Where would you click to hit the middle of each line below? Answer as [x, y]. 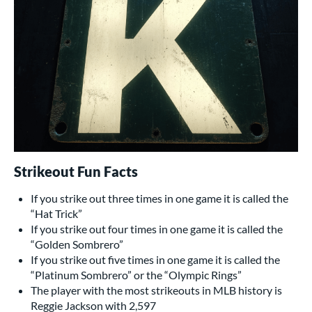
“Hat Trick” [56, 213]
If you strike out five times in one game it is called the [155, 259]
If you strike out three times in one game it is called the [159, 198]
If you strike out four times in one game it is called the [157, 228]
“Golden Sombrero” [77, 244]
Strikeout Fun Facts [76, 171]
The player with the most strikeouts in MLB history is [156, 290]
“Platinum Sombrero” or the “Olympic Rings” [136, 274]
